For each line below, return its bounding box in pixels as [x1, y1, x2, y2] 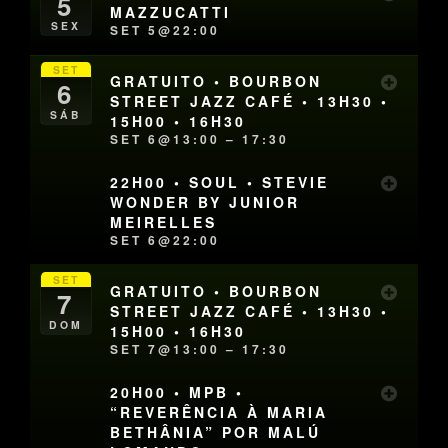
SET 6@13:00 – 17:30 [110, 129, 290, 148]
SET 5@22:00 [110, 21, 221, 40]
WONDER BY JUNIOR [110, 192, 301, 213]
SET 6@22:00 [110, 231, 221, 250]
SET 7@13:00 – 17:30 [110, 339, 290, 358]
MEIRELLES [110, 212, 218, 233]
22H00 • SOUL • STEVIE [110, 172, 330, 193]
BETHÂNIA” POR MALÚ [110, 421, 322, 442]
